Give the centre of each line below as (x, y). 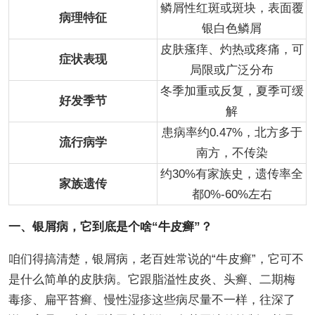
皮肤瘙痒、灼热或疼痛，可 (232, 49)
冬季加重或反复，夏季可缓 (232, 91)
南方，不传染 (232, 153)
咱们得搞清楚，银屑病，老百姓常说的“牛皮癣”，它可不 (156, 259)
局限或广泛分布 (232, 70)
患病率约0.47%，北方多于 (232, 132)
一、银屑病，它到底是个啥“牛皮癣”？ (110, 226)
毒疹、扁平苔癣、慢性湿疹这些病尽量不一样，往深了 (152, 300)
